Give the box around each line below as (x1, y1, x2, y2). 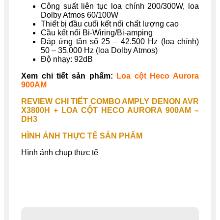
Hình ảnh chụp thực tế (21, 148, 98, 157)
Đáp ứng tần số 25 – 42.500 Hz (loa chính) (41, 37, 199, 46)
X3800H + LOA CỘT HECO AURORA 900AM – (21, 106, 199, 114)
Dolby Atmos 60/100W (41, 10, 118, 19)
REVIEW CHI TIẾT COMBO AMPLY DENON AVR (21, 97, 199, 106)
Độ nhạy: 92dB (41, 55, 93, 63)
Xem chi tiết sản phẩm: (21, 71, 117, 80)
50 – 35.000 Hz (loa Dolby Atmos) (41, 46, 158, 55)
